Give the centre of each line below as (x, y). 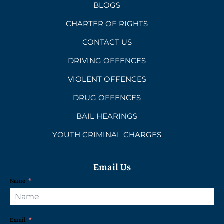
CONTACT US (107, 42)
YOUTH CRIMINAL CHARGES (107, 135)
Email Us (112, 168)
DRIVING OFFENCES (107, 61)
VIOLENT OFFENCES (107, 79)
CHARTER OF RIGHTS (107, 24)
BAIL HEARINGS (107, 116)
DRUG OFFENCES (107, 98)
